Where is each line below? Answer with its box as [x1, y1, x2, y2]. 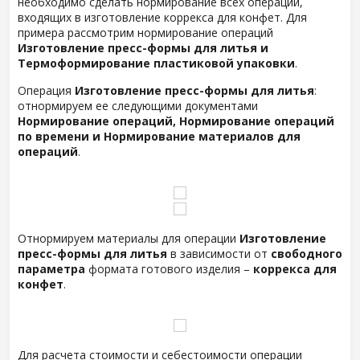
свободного [271, 246, 342, 261]
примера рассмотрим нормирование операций [18, 25, 273, 40]
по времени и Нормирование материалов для [18, 129, 301, 144]
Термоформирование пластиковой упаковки [18, 55, 295, 71]
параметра [18, 261, 85, 276]
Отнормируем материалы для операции [18, 231, 239, 246]
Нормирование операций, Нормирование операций [18, 113, 334, 129]
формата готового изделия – [85, 261, 253, 276]
